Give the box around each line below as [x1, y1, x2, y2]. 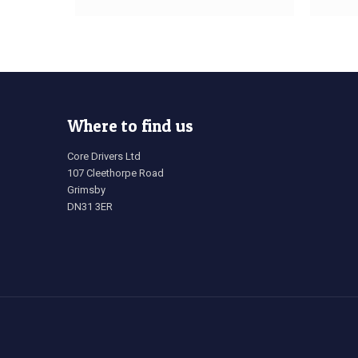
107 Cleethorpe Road [67, 167, 164, 179]
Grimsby [67, 184, 105, 196]
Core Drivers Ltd [67, 150, 141, 162]
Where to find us [67, 116, 193, 136]
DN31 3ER [67, 201, 113, 213]
